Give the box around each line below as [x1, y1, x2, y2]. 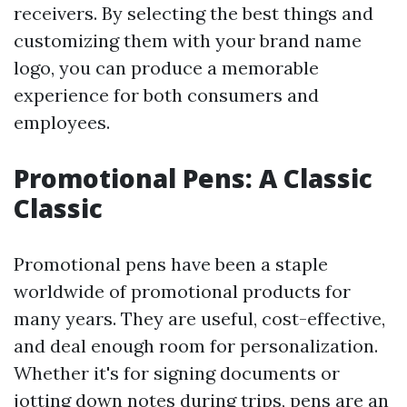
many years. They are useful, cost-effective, [14, 307, 385, 330]
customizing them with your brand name [14, 29, 362, 52]
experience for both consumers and [14, 84, 319, 106]
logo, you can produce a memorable [14, 56, 319, 79]
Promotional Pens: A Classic [14, 161, 372, 195]
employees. [14, 111, 110, 134]
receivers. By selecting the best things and [14, 2, 373, 25]
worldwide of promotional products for [14, 280, 351, 303]
